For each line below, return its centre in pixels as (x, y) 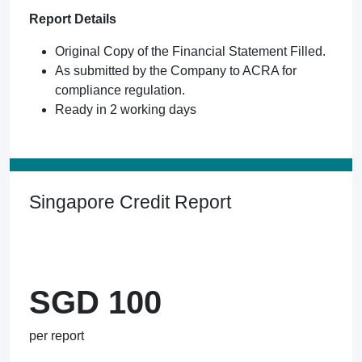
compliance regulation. (120, 90)
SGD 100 (95, 302)
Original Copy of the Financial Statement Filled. (190, 51)
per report (57, 336)
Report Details (73, 19)
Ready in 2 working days (126, 109)
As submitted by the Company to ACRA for (176, 71)
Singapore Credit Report (130, 202)
